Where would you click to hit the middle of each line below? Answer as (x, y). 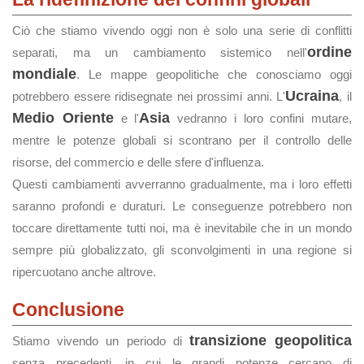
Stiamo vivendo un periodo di (101, 341)
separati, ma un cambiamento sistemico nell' (160, 52)
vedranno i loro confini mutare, (261, 118)
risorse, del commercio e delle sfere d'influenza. (138, 162)
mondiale (44, 74)
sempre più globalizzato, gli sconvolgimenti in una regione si (182, 250)
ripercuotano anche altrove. (84, 272)
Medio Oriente (63, 118)
